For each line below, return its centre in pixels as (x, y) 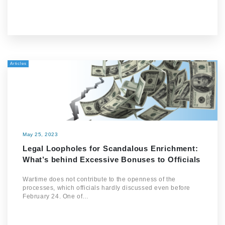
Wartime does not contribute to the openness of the (99, 179)
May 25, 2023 (40, 134)
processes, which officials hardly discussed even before (107, 188)
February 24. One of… (56, 196)
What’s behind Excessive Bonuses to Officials (112, 159)
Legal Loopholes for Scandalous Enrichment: (110, 148)
